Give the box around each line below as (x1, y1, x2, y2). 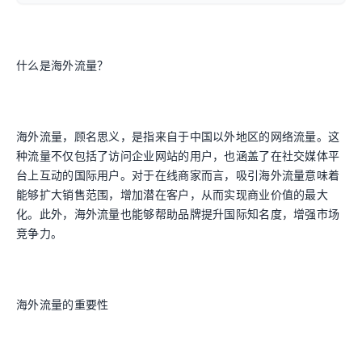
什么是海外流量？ (16, 58, 109, 72)
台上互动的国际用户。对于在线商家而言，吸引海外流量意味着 (16, 168, 340, 182)
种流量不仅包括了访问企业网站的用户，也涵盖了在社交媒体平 (16, 149, 340, 162)
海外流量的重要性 (16, 297, 109, 311)
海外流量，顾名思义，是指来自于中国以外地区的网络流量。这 (16, 129, 340, 143)
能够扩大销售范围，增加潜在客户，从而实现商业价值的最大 (16, 187, 329, 201)
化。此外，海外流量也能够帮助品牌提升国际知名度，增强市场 (16, 207, 340, 221)
